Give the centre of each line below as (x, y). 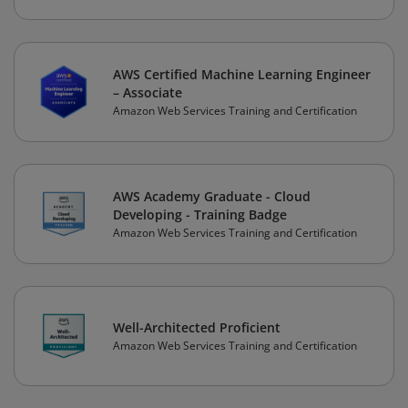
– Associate (148, 93)
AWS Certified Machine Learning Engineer (242, 75)
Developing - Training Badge (200, 215)
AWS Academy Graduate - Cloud (212, 197)
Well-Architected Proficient (197, 328)
